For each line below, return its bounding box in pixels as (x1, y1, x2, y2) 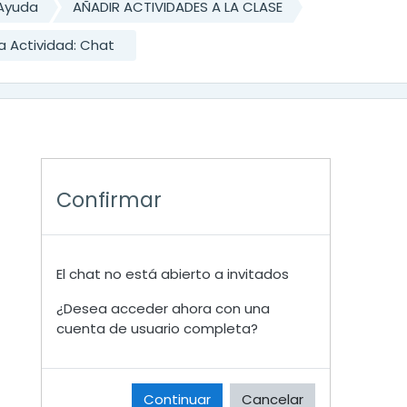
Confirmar (55, 185, 162, 215)
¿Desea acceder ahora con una (55, 299, 270, 319)
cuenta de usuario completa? (55, 319, 258, 339)
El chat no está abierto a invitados (55, 264, 289, 284)
